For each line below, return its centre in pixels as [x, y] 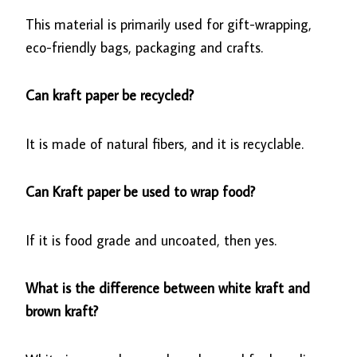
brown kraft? [62, 312]
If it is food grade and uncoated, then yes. [151, 240]
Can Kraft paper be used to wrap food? [141, 192]
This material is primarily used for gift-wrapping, [169, 24]
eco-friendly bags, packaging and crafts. [145, 47]
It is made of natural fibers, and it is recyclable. [165, 143]
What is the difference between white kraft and [168, 288]
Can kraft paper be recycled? [110, 96]
